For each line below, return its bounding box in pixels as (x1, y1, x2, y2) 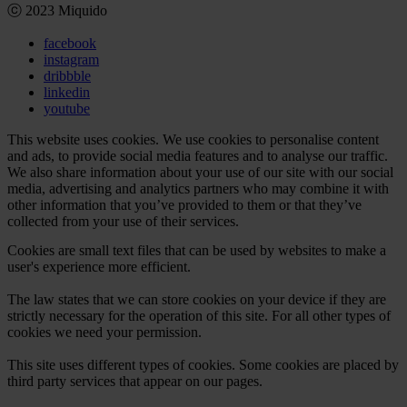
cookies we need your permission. (7, 324, 202, 341)
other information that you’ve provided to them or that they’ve (7, 197, 362, 213)
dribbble (44, 68, 91, 84)
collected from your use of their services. (7, 213, 239, 230)
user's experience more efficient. (7, 259, 191, 275)
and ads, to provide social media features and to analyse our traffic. (7, 148, 388, 164)
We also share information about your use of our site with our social (7, 164, 393, 181)
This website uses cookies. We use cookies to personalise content (7, 132, 379, 148)
